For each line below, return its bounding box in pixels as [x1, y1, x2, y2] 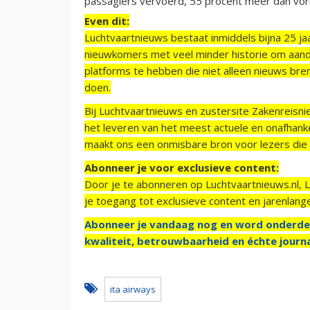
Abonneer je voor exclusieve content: [84, 160, 279, 174]
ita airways [110, 282, 156, 295]
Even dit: [84, 13, 129, 28]
